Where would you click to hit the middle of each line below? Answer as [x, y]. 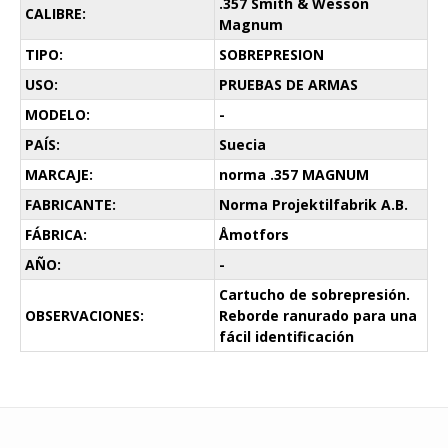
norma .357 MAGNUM [294, 174]
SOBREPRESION [271, 54]
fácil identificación [286, 336]
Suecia [242, 144]
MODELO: [57, 114]
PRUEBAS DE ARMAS [288, 84]
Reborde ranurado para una [318, 315]
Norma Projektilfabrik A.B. [313, 204]
